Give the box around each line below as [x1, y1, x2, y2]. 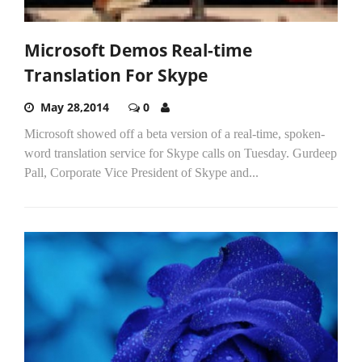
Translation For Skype [24, 64, 208, 87]
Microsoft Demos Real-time [24, 39, 252, 62]
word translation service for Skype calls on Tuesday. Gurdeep [24, 146, 337, 161]
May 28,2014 [40, 99, 109, 116]
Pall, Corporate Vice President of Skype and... [24, 166, 259, 180]
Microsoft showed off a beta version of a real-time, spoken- [24, 127, 325, 141]
